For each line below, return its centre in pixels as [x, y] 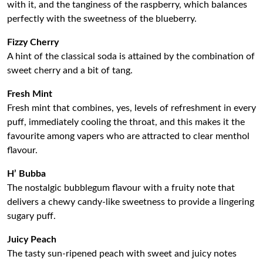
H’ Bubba [26, 173]
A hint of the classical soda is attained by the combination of [131, 56]
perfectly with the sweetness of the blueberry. [102, 18]
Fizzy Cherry [33, 42]
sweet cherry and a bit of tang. [70, 70]
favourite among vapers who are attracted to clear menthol [128, 136]
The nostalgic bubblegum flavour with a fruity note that [121, 188]
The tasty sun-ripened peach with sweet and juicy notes [122, 253]
